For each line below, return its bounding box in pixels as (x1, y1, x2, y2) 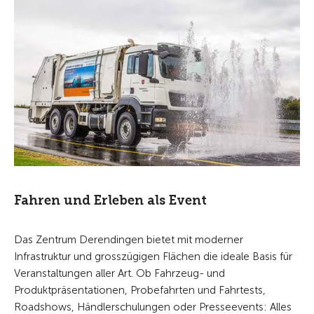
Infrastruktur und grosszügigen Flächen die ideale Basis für (14, 250, 292, 263)
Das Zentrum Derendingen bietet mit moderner (14, 233, 243, 246)
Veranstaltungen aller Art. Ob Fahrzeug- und (14, 266, 225, 280)
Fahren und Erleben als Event (14, 192, 207, 208)
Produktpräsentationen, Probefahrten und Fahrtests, (14, 283, 266, 296)
